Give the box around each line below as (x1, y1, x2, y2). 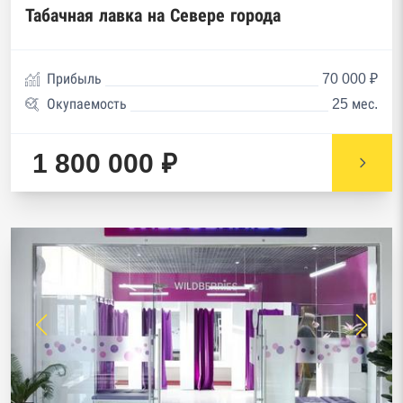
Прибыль (47, 71, 102, 86)
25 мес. (332, 96, 378, 112)
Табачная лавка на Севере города (25, 5, 281, 25)
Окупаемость (47, 96, 127, 112)
